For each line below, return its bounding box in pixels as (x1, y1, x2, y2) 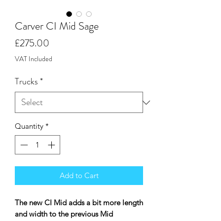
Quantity (15, 121, 43, 131)
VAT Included (15, 54, 52, 64)
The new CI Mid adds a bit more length (15, 197, 143, 207)
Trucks (15, 75, 38, 88)
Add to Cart (59, 170, 99, 180)
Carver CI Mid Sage (15, 18, 99, 34)
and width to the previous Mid (15, 209, 113, 219)
